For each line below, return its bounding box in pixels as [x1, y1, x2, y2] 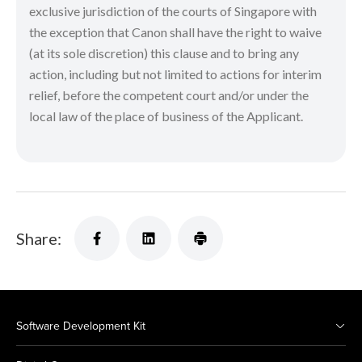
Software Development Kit [16, 318, 145, 334]
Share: [16, 229, 61, 248]
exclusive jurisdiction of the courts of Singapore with [29, 3, 317, 19]
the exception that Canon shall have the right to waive [29, 24, 322, 40]
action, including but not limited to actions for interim [29, 66, 322, 82]
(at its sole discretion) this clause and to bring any [29, 45, 299, 61]
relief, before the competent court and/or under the [29, 87, 309, 103]
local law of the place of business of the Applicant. [29, 108, 308, 124]
